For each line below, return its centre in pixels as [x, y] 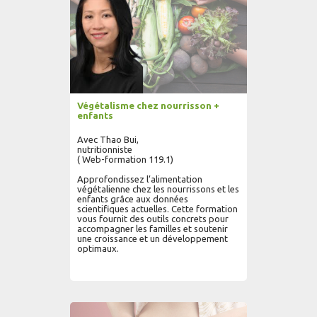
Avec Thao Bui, [108, 139]
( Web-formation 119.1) [125, 159]
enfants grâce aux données [133, 199]
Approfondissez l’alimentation [140, 179]
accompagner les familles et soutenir [152, 229]
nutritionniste [105, 149]
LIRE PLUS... [206, 301]
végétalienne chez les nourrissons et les [158, 189]
